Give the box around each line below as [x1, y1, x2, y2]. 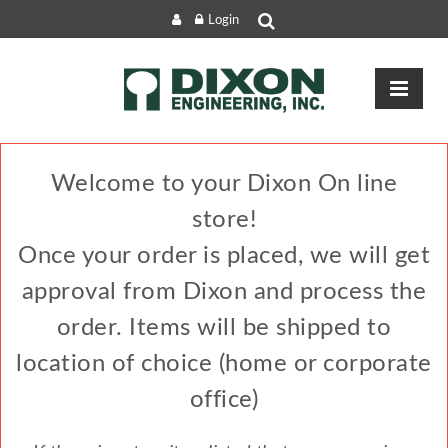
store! [192, 207, 256, 232]
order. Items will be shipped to [56, 315, 392, 340]
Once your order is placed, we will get [18, 243, 430, 268]
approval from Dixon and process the [21, 279, 427, 304]
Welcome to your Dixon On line [50, 171, 398, 196]
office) [189, 387, 259, 412]
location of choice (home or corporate [16, 351, 432, 376]
